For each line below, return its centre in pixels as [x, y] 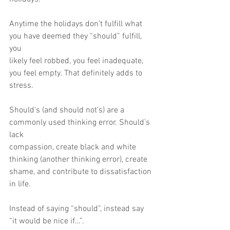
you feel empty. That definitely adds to [76, 73]
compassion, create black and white [74, 147]
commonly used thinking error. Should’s [81, 123]
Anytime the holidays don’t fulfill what [77, 24]
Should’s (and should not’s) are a [68, 110]
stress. [21, 86]
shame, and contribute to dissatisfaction [81, 172]
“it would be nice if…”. [47, 221]
